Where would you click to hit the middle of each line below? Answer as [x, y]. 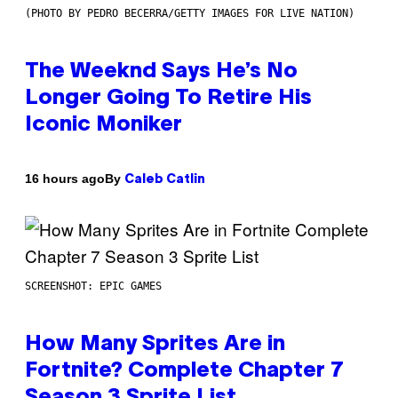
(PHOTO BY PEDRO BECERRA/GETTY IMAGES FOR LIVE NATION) [190, 13]
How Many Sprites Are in [155, 344]
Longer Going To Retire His [168, 98]
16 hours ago [65, 179]
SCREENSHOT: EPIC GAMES [93, 286]
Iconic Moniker [103, 125]
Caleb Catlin [165, 179]
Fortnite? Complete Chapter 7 [184, 371]
